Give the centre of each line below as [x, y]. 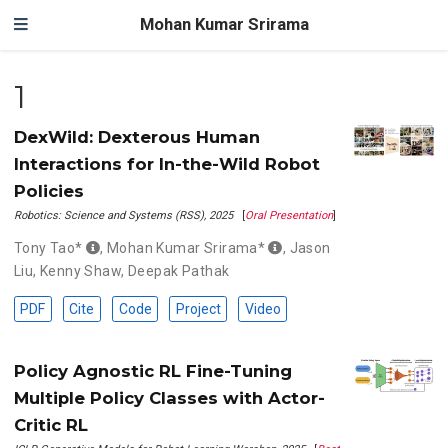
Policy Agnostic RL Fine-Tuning [152, 370]
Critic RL [50, 424]
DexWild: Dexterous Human [136, 137]
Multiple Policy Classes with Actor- [169, 397]
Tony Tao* [48, 248]
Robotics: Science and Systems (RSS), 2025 [123, 216]
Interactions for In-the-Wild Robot [166, 164]
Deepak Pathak [179, 271]
